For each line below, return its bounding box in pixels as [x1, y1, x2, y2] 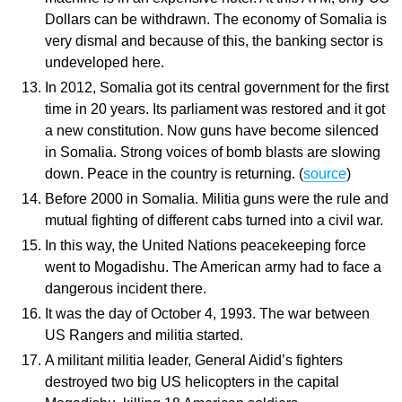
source [303, 166, 346, 181]
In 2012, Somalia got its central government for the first [45, 80, 389, 95]
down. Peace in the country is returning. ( [45, 166, 303, 181]
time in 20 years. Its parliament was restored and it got [45, 101, 385, 117]
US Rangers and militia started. [45, 328, 243, 343]
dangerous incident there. [45, 281, 206, 296]
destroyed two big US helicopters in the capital [45, 374, 339, 389]
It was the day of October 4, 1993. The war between [45, 306, 370, 321]
